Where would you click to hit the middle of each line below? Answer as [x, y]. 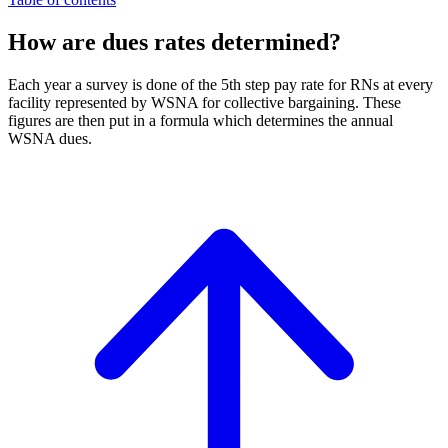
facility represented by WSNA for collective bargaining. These [204, 103]
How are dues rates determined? [174, 42]
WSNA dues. [50, 139]
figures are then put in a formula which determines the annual [200, 121]
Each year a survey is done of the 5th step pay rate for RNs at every [220, 85]
